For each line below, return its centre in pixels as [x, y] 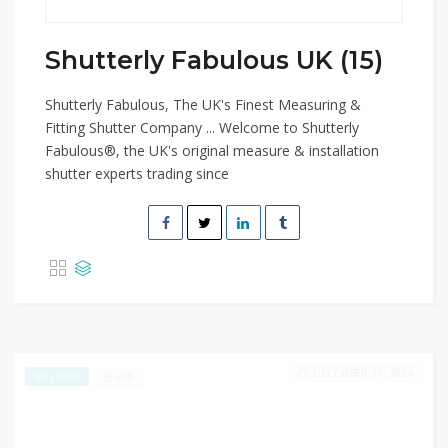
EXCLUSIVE [57, 376]
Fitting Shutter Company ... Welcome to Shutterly [202, 127]
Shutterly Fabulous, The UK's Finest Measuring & [203, 104]
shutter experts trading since [137, 173]
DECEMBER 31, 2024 [363, 373]
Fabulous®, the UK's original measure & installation [212, 150]
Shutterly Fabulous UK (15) [214, 60]
